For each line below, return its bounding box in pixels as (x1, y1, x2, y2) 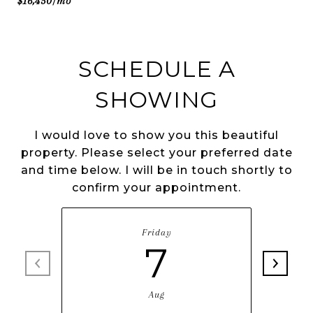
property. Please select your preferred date (20, 146, 293, 159)
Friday (141, 227, 172, 238)
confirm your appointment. (72, 181, 241, 194)
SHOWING (94, 86, 219, 113)
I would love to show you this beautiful (34, 129, 279, 142)
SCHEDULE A (78, 55, 235, 82)
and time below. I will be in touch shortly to (20, 163, 293, 177)
